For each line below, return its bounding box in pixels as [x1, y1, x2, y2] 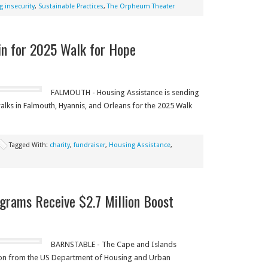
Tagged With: [8, 141, 50, 149]
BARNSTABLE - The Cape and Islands [50, 240, 176, 249]
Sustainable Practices [38, 2, 103, 10]
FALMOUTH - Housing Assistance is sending [50, 88, 199, 97]
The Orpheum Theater [106, 2, 175, 10]
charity [49, 141, 70, 149]
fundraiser [73, 141, 105, 149]
